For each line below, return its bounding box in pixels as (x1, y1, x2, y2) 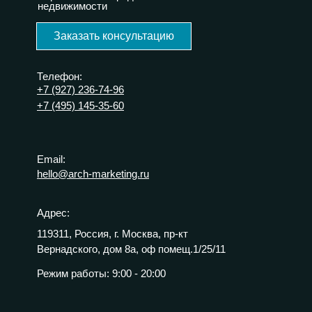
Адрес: (37, 207, 70, 219)
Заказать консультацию (54, 30, 174, 42)
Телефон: (37, 70, 82, 83)
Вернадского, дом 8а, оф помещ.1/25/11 (37, 243, 226, 256)
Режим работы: (37, 267, 109, 280)
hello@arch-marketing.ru (37, 168, 149, 180)
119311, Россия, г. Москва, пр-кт (37, 228, 188, 240)
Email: (37, 153, 65, 166)
